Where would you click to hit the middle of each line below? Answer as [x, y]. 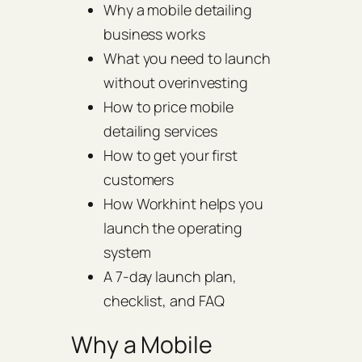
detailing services [161, 131]
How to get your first [170, 156]
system [127, 253]
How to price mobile [169, 107]
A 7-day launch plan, [170, 277]
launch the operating [173, 228]
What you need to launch [187, 59]
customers [139, 180]
